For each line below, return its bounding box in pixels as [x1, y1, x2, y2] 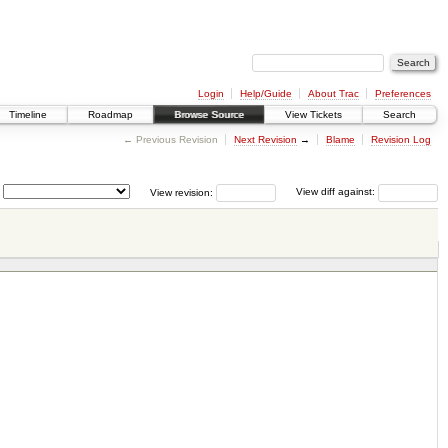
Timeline [9, 109, 47, 121]
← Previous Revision [122, 133, 218, 145]
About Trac [307, 87, 359, 99]
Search [383, 109, 416, 121]
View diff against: [296, 186, 378, 198]
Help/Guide [239, 87, 292, 99]
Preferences [374, 87, 431, 99]
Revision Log [370, 133, 431, 145]
